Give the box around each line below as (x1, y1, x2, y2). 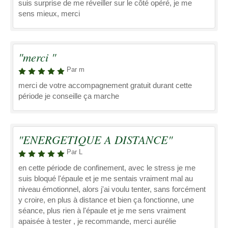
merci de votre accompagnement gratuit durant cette (18, 81, 192, 90)
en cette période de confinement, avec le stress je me (18, 163, 195, 172)
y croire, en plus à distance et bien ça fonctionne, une (18, 195, 194, 204)
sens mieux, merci (18, 9, 80, 18)
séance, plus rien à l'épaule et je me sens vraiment (18, 206, 186, 215)
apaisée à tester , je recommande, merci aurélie (18, 217, 176, 225)
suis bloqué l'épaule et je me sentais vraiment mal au (18, 174, 193, 183)
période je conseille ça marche (18, 92, 119, 100)
